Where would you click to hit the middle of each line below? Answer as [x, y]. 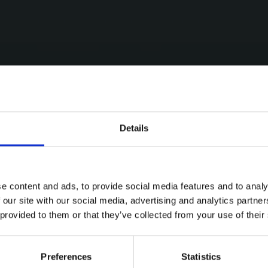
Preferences [66, 257]
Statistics [201, 257]
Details [134, 128]
